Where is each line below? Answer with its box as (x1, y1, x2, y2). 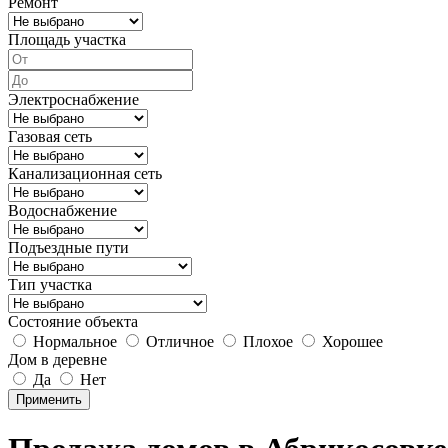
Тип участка (8, 275, 92, 293)
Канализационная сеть (8, 164, 162, 182)
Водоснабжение (8, 201, 117, 219)
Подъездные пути (8, 238, 129, 256)
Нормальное (29, 332, 117, 350)
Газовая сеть (8, 127, 92, 145)
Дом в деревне (8, 350, 107, 368)
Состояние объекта (8, 312, 138, 330)
